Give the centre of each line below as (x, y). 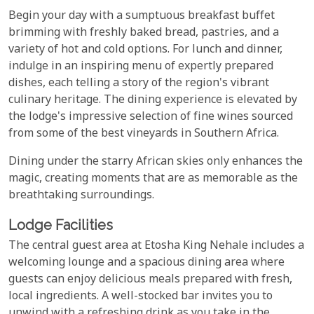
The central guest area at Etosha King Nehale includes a (156, 246)
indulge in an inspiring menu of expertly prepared (141, 67)
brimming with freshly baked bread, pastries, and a (144, 33)
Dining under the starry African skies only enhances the (156, 162)
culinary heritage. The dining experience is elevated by (153, 100)
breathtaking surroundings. (81, 196)
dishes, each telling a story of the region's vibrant (139, 83)
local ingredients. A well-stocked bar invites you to (141, 296)
